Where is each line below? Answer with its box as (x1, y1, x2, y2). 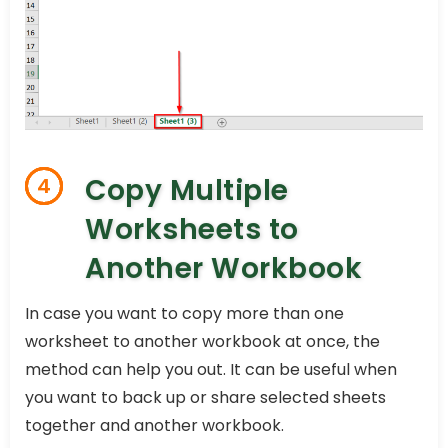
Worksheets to (85, 210, 299, 250)
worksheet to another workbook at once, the (25, 330, 380, 354)
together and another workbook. (25, 414, 284, 438)
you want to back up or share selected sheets (25, 386, 386, 410)
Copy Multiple (85, 171, 289, 211)
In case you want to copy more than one (25, 302, 344, 326)
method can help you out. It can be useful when (25, 358, 397, 382)
